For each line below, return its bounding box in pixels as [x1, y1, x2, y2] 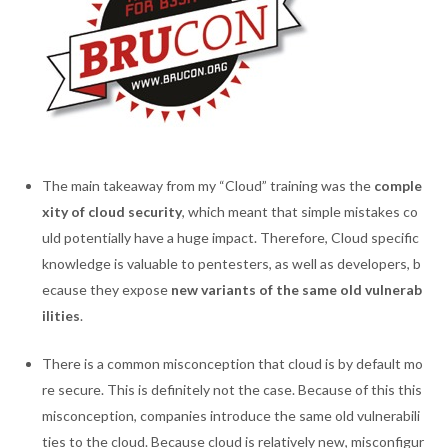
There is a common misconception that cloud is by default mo [42, 355, 424, 372]
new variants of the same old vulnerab [171, 281, 423, 298]
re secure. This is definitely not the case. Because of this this [42, 381, 423, 398]
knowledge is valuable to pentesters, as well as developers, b [42, 255, 422, 272]
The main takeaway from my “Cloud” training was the [42, 177, 375, 194]
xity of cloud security [42, 203, 183, 220]
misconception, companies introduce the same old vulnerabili [42, 407, 421, 424]
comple [374, 177, 423, 194]
